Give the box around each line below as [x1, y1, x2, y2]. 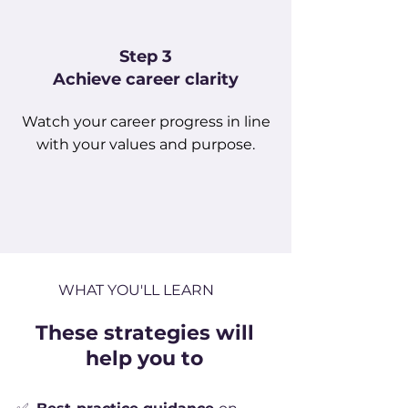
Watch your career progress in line [21, 113, 270, 130]
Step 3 [119, 46, 172, 66]
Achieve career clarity [53, 69, 239, 89]
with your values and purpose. [36, 136, 255, 153]
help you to [86, 346, 203, 371]
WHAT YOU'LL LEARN [58, 281, 214, 299]
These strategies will [35, 321, 254, 345]
